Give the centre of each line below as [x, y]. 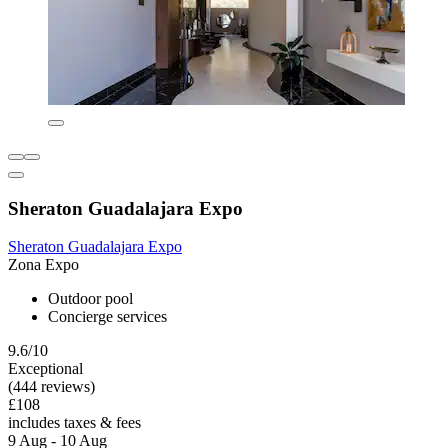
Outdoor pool [90, 299]
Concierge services [107, 317]
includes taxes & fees [74, 423]
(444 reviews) [51, 387]
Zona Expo [43, 265]
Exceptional [45, 369]
